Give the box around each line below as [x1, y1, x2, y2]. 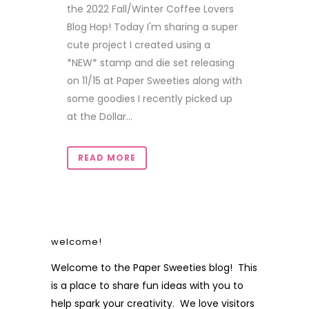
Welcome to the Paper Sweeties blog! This [51, 261, 257, 275]
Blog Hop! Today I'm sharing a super [67, 20, 238, 34]
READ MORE [78, 152, 136, 163]
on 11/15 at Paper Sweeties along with [67, 74, 242, 88]
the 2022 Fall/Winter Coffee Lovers [67, 2, 234, 16]
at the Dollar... [67, 110, 132, 123]
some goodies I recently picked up [67, 92, 232, 106]
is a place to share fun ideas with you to [51, 279, 243, 292]
